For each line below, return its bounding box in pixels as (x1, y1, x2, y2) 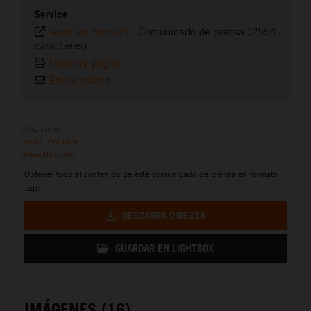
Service (35, 7, 68, 21)
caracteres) (35, 38, 87, 52)
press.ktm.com (21, 147, 74, 159)
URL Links (21, 122, 60, 134)
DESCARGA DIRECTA (119, 208, 205, 222)
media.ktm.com (21, 135, 78, 146)
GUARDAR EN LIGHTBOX (112, 241, 214, 255)
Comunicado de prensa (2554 (139, 24, 276, 38)
